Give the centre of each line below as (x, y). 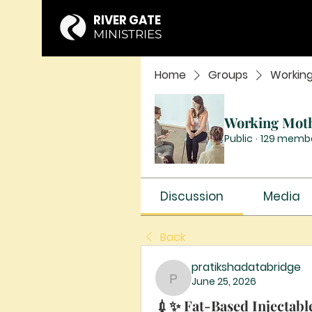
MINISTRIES (127, 34)
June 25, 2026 (224, 281)
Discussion (192, 196)
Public (239, 138)
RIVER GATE (127, 20)
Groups (228, 75)
